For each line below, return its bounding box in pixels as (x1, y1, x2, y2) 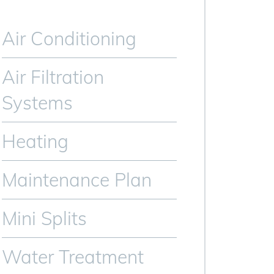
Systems (2, 91, 73, 114)
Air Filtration (2, 65, 105, 89)
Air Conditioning (2, 27, 137, 50)
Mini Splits (2, 207, 87, 230)
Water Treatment (2, 245, 144, 268)
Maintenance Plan (2, 168, 152, 191)
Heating (2, 130, 69, 153)
